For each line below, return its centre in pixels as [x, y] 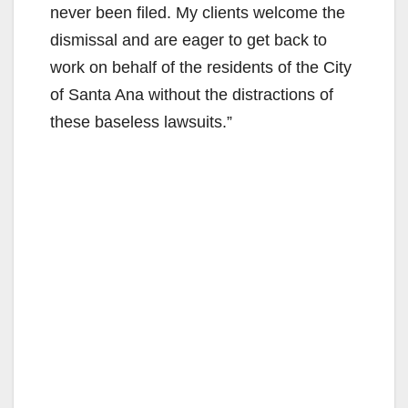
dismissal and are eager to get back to [189, 40]
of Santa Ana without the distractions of [192, 94]
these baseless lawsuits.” [141, 122]
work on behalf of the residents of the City [201, 67]
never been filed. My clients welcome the [198, 12]
